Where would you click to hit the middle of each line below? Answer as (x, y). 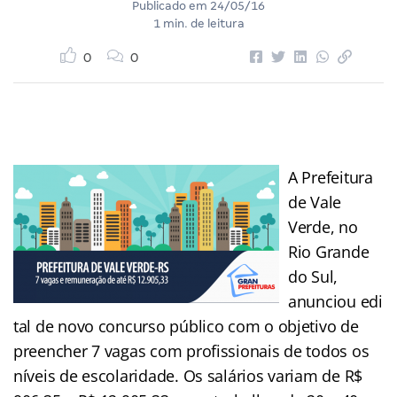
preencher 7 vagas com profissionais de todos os (191, 350)
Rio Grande (329, 251)
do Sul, (313, 276)
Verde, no (323, 226)
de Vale (315, 202)
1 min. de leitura (198, 23)
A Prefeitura (331, 177)
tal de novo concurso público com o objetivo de (186, 326)
